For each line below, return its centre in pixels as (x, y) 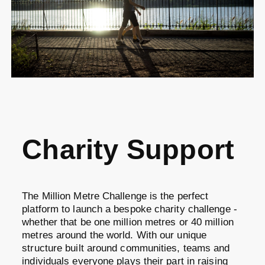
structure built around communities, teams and (126, 248)
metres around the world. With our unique (114, 235)
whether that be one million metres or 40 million (128, 222)
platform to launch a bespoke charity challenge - (130, 209)
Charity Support (128, 150)
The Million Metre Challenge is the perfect (115, 196)
